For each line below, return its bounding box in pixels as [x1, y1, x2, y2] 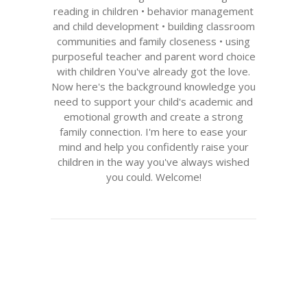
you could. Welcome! [106, 170, 201, 184]
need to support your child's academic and [54, 95, 253, 108]
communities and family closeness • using [57, 34, 250, 48]
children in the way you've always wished [58, 155, 249, 169]
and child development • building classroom [52, 19, 255, 33]
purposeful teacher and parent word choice [51, 49, 256, 63]
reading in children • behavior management [53, 4, 254, 18]
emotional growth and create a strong [64, 110, 243, 123]
